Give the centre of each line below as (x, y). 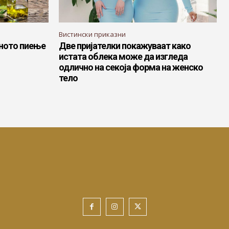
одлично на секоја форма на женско (131, 67)
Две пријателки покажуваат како (125, 46)
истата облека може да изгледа (123, 57)
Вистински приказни (92, 35)
